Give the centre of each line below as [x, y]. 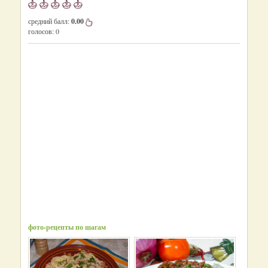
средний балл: [50, 21]
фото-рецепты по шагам [67, 227]
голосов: [41, 31]
